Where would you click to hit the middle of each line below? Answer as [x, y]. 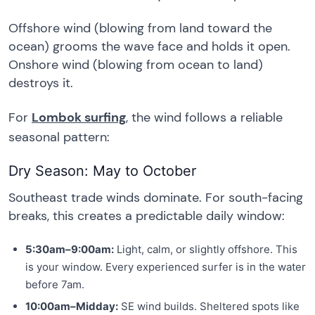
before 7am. [55, 284]
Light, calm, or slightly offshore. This [206, 249]
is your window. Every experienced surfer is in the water [166, 266]
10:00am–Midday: [72, 306]
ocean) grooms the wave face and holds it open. [149, 46]
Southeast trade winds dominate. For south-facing [156, 198]
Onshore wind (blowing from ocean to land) [136, 64]
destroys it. [41, 83]
